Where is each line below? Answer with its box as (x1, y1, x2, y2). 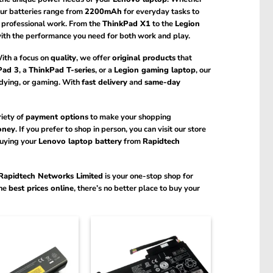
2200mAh (84, 5, 122, 17)
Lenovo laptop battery (38, 135, 122, 147)
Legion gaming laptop (113, 65, 196, 76)
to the (150, 18, 175, 29)
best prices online (8, 182, 74, 194)
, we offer (76, 52, 112, 64)
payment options (25, 111, 88, 122)
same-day (144, 77, 180, 88)
